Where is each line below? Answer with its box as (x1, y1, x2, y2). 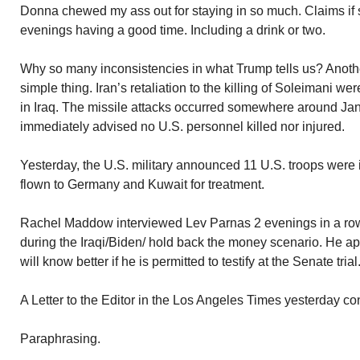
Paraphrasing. (20, 332, 100, 346)
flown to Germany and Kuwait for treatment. (20, 178, 264, 191)
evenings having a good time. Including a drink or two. (20, 23, 325, 37)
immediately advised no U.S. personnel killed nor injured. (20, 120, 345, 133)
